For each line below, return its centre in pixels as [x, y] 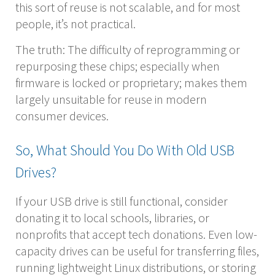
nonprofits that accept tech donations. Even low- [136, 234]
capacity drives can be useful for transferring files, [137, 251]
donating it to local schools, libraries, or [112, 218]
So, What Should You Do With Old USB [125, 150]
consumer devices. [62, 116]
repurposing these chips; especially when [118, 66]
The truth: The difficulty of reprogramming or [128, 50]
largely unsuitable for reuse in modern [111, 99]
